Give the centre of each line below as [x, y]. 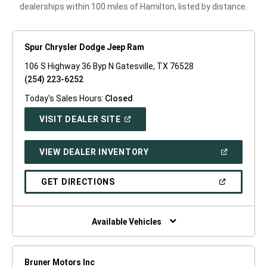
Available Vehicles [126, 221]
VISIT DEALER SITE [80, 119]
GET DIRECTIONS [78, 182]
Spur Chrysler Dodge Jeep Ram [84, 47]
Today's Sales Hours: [64, 99]
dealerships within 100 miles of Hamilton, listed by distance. [133, 7]
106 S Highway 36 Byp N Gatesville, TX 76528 [109, 66]
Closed [119, 99]
